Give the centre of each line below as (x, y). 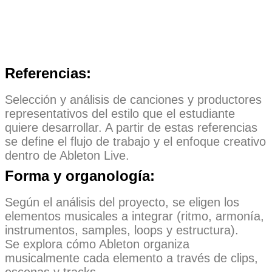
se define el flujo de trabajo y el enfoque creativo (135, 141)
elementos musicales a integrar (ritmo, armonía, (134, 216)
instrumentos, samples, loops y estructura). (122, 230)
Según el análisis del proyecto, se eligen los (122, 202)
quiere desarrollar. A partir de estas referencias (131, 127)
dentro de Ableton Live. (67, 155)
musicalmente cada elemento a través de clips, (131, 258)
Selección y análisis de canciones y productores (133, 99)
